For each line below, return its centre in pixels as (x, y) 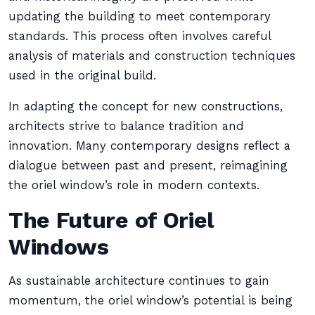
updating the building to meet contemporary (140, 17)
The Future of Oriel (111, 220)
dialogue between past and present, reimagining (148, 166)
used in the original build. (82, 76)
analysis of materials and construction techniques (152, 56)
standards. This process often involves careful (140, 36)
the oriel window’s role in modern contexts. (134, 185)
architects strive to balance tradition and (126, 126)
